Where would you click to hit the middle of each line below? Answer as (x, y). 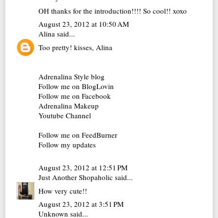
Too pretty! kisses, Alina (76, 47)
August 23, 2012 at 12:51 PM (83, 168)
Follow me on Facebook (75, 96)
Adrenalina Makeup (69, 105)
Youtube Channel (65, 115)
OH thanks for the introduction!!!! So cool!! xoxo (113, 10)
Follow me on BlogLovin (76, 86)
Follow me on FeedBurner (78, 135)
